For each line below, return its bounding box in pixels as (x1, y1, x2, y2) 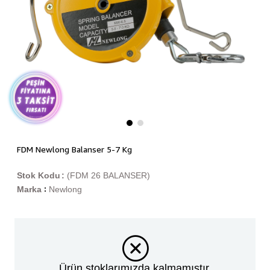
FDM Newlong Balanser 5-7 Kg (16, 144, 132, 155)
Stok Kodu (16, 171, 60, 181)
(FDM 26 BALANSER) (66, 171, 150, 181)
